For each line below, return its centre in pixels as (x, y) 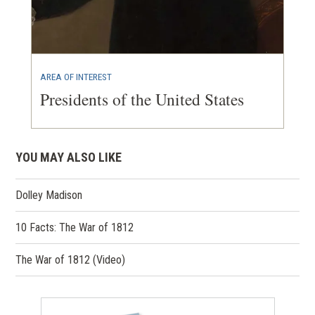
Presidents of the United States (142, 99)
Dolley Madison (49, 195)
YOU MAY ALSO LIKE (69, 157)
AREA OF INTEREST (76, 76)
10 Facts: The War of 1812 (75, 227)
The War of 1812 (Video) (71, 259)
